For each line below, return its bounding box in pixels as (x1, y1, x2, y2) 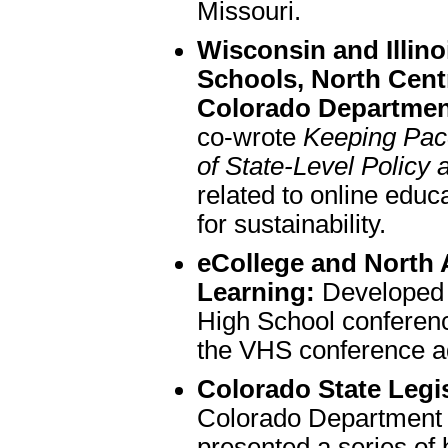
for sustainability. (197, 210, 386, 238)
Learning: (197, 278, 315, 306)
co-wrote (197, 123, 303, 151)
